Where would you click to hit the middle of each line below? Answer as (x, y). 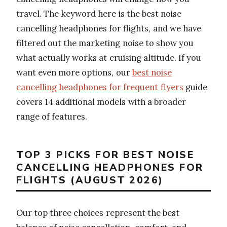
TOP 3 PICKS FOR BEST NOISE (105, 155)
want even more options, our (74, 72)
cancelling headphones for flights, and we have (109, 28)
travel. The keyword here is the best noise (99, 13)
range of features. (52, 116)
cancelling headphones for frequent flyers (100, 87)
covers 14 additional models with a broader (101, 102)
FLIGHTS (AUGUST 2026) (90, 180)
